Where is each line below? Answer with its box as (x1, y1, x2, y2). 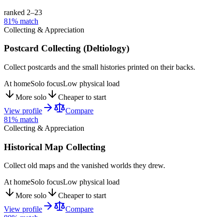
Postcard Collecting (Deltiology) (4, 43, 129, 54)
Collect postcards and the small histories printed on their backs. (4, 62, 195, 71)
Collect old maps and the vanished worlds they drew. (4, 161, 165, 170)
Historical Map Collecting (4, 141, 106, 152)
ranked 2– (4, 8, 34, 16)
